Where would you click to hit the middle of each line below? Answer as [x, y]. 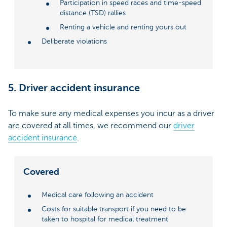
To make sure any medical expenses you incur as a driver [111, 113]
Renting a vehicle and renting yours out [123, 27]
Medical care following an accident [98, 195]
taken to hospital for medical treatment [105, 219]
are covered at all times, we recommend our [91, 125]
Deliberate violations [74, 41]
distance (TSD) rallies [93, 13]
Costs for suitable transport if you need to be [114, 209]
